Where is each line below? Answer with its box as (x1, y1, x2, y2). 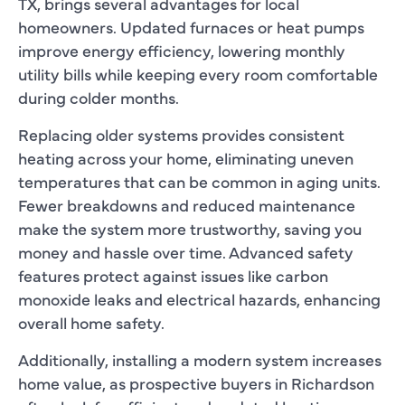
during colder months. (18, 85, 179, 108)
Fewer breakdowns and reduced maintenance (18, 193, 355, 216)
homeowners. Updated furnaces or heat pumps (18, 14, 364, 38)
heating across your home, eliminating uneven (18, 146, 353, 169)
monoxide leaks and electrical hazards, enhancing (18, 287, 381, 310)
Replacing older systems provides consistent (18, 122, 344, 146)
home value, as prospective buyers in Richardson (18, 371, 374, 394)
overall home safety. (18, 310, 165, 334)
